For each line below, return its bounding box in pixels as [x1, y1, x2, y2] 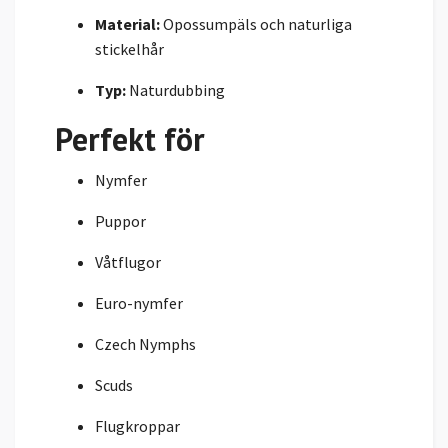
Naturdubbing [126, 79, 225, 100]
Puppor [95, 210, 146, 231]
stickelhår [95, 38, 164, 59]
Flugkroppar [95, 415, 180, 436]
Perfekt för [55, 117, 205, 160]
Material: [95, 13, 160, 34]
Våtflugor [95, 251, 161, 272]
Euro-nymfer [95, 292, 183, 313]
